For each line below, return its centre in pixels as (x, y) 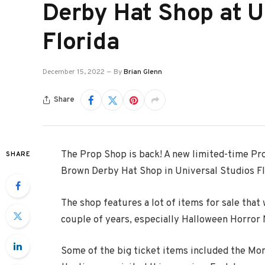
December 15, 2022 (74, 72)
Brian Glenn (143, 72)
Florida (81, 43)
